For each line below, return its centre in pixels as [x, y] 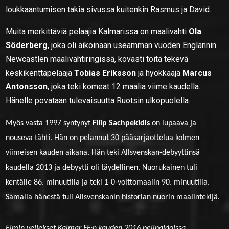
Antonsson [27, 86]
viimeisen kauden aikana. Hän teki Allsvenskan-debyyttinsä [103, 153]
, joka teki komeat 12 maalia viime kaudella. [124, 86]
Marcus [197, 73]
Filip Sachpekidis [121, 123]
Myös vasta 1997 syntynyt [49, 123]
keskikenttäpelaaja [40, 73]
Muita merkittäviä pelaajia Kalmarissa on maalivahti [97, 31]
